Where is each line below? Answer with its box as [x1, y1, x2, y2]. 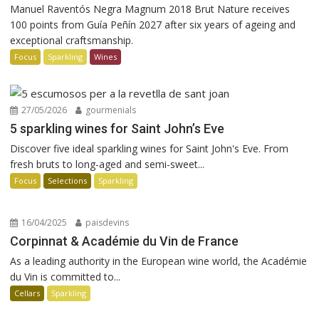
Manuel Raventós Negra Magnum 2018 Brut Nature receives [10, 1, 291, 16]
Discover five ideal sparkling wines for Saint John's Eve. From [10, 141, 289, 155]
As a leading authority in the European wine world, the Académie [10, 253, 308, 268]
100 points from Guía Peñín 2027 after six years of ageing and [10, 17, 296, 31]
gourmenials [83, 103, 137, 116]
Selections [48, 174, 88, 186]
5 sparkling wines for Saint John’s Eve [10, 120, 225, 136]
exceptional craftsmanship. [10, 33, 134, 47]
